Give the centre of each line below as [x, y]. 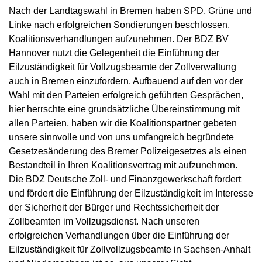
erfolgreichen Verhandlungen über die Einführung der [119, 235]
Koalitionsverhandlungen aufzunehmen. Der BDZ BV [119, 39]
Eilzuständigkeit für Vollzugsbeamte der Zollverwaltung [123, 67]
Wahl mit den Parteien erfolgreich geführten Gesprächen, [126, 95]
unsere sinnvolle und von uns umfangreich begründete [121, 137]
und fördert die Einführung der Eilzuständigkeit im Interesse [131, 193]
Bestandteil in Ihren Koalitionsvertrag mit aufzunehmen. [123, 165]
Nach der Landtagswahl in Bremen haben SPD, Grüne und [130, 11]
